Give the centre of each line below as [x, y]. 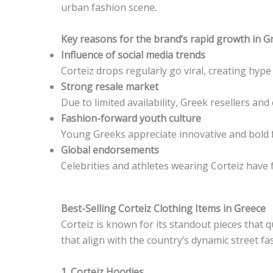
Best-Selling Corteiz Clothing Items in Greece [163, 208]
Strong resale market [110, 86]
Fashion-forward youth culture [131, 118]
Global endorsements [110, 150]
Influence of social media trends [133, 55]
